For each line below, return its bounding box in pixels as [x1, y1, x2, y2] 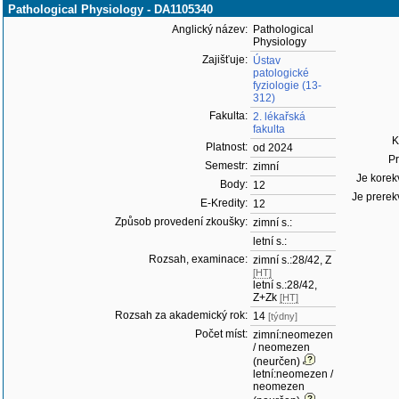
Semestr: [205, 159, 248, 172]
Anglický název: [172, 23, 248, 36]
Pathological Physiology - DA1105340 [8, 3, 213, 16]
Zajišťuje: [202, 53, 248, 66]
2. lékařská [253, 110, 305, 123]
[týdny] [268, 311, 297, 322]
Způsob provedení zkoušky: [115, 216, 248, 228]
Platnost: [206, 141, 248, 153]
